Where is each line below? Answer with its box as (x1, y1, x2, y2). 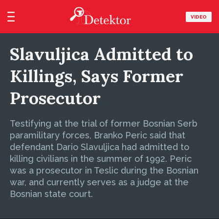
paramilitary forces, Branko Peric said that (10, 130, 185, 140)
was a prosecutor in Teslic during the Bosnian (10, 165, 198, 175)
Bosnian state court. (10, 189, 93, 199)
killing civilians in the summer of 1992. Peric (10, 153, 192, 164)
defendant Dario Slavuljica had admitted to (10, 142, 189, 152)
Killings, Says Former (10, 65, 183, 87)
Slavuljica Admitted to (10, 43, 193, 65)
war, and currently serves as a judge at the (10, 177, 189, 187)
